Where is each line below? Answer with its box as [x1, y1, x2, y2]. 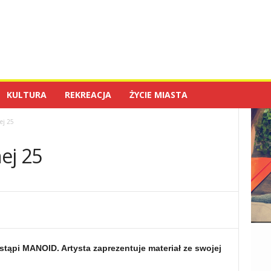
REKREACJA [64, 89, 111, 100]
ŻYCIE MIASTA [129, 89, 188, 100]
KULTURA [6, 89, 47, 100]
